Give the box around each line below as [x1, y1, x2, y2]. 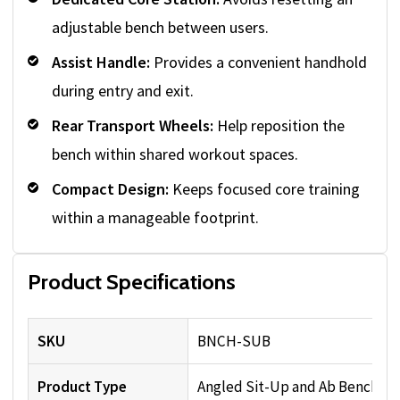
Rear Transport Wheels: [52, 115, 213, 137]
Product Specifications [28, 269, 236, 296]
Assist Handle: [52, 52, 150, 73]
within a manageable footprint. [52, 207, 259, 229]
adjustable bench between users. [52, 17, 269, 38]
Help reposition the [213, 115, 345, 137]
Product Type [37, 377, 127, 397]
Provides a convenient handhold [150, 52, 367, 73]
